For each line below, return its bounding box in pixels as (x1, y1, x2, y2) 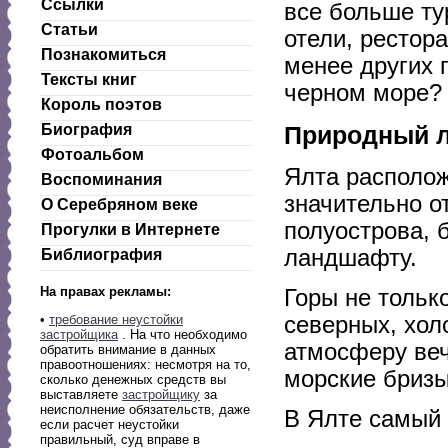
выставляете (40, 387, 122, 402)
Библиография (41, 246, 162, 263)
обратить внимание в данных (40, 342, 216, 357)
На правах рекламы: (40, 284, 171, 299)
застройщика (40, 327, 118, 342)
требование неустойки (49, 312, 183, 327)
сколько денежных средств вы (40, 372, 226, 387)
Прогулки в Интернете (41, 221, 220, 238)
